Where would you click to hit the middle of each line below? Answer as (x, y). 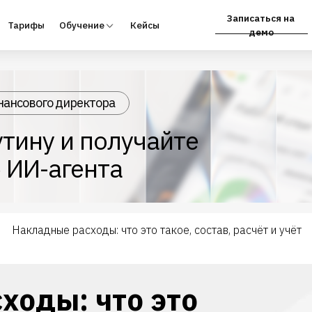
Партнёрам (280, 23)
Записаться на (200, 16)
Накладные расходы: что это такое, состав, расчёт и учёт (157, 230)
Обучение (40, 23)
